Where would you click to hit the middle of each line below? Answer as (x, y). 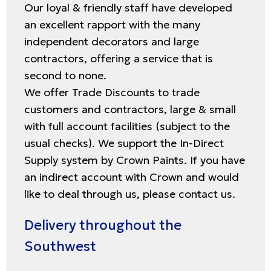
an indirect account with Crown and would (132, 177)
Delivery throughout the (103, 225)
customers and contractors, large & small (130, 109)
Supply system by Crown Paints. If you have (135, 160)
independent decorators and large (112, 42)
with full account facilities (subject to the (127, 126)
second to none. (65, 76)
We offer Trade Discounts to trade (112, 93)
